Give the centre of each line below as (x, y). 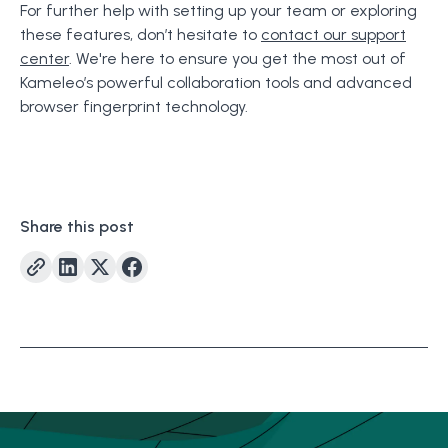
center (44, 59)
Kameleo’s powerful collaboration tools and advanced (216, 83)
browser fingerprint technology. (134, 107)
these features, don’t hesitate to (140, 35)
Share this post (77, 227)
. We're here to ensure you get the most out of (237, 59)
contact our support (333, 35)
